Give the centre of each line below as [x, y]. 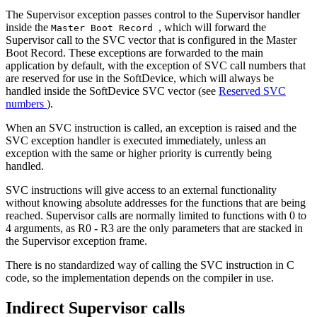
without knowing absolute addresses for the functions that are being [156, 202]
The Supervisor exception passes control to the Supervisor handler [153, 14]
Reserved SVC [252, 91]
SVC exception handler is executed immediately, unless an [136, 140]
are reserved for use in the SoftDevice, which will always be [140, 78]
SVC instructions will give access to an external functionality [141, 190]
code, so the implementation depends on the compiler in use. [140, 277]
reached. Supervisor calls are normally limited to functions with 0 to [156, 215]
